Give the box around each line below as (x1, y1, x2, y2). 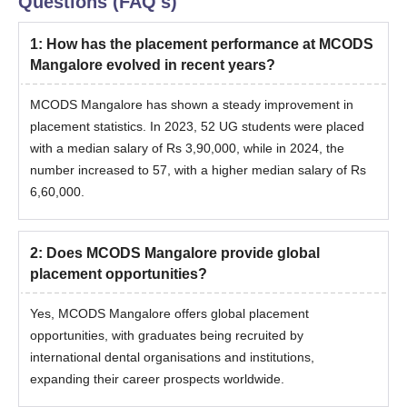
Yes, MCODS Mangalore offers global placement (30, 306, 309, 322)
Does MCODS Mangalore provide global (46, 245, 320, 262)
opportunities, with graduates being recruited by (30, 328, 303, 343)
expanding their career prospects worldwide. (30, 372, 284, 387)
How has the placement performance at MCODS (46, 36, 373, 53)
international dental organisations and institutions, (30, 350, 314, 365)
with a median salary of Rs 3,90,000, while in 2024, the (30, 141, 344, 156)
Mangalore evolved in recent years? (30, 57, 275, 74)
